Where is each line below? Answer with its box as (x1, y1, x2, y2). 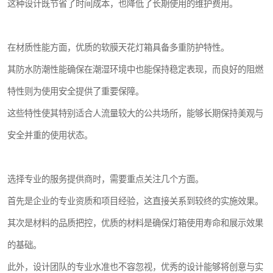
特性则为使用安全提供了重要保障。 (7, 87, 144, 97)
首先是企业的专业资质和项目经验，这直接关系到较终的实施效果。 (7, 196, 263, 207)
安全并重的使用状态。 (7, 130, 93, 141)
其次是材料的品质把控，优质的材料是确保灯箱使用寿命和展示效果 (7, 218, 263, 229)
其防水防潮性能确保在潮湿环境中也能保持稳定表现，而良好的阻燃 (7, 65, 263, 75)
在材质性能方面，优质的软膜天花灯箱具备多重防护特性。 (7, 43, 229, 53)
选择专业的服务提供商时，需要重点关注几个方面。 (7, 174, 204, 185)
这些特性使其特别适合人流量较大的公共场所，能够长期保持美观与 (7, 108, 263, 119)
